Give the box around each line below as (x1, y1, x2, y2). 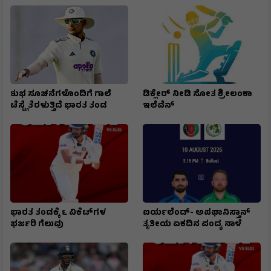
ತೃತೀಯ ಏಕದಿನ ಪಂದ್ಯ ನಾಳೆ (143, 217, 241, 232)
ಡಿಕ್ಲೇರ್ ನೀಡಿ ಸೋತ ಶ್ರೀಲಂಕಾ (143, 87, 252, 102)
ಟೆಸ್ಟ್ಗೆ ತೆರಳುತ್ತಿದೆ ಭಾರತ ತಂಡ (10, 99, 107, 113)
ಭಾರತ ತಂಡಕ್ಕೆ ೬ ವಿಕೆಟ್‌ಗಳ (10, 206, 106, 220)
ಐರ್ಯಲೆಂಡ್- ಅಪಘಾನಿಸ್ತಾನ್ (143, 206, 250, 220)
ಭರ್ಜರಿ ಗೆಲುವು (10, 217, 64, 232)
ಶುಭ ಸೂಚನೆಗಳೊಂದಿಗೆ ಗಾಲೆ (10, 87, 111, 102)
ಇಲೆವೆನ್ (143, 99, 175, 113)
